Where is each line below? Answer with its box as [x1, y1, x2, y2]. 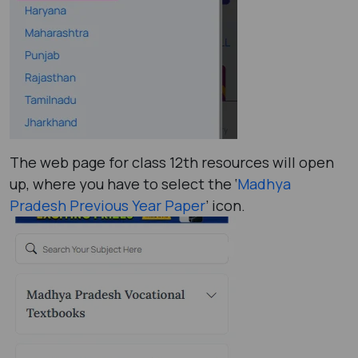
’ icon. [205, 195, 245, 215]
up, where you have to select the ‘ [10, 173, 237, 193]
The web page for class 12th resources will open [10, 152, 334, 172]
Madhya [237, 173, 291, 193]
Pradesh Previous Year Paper [10, 195, 205, 215]
